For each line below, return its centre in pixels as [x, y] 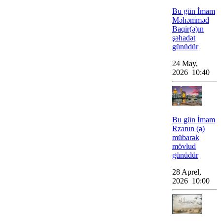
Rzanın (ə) [188, 129]
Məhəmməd [191, 20]
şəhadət [184, 38]
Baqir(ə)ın [188, 29]
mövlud [184, 146]
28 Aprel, [187, 172]
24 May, [185, 63]
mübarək [186, 137]
